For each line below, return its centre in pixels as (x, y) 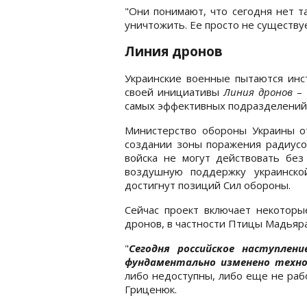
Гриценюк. (151, 289)
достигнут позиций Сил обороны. (208, 185)
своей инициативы (174, 91)
